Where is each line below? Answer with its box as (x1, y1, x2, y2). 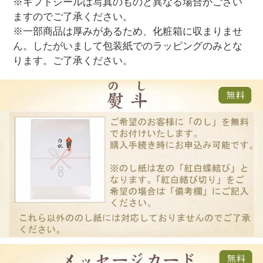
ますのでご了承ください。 (13, 11, 133, 23)
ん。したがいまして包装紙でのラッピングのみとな (13, 41, 243, 52)
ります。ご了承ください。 (13, 55, 133, 67)
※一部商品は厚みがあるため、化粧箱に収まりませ (13, 26, 243, 38)
